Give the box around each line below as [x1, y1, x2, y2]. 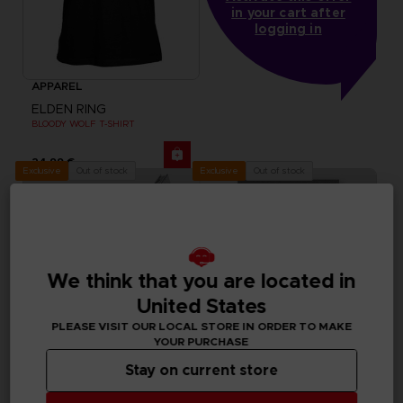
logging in [255, 20, 322, 37]
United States [137, 293, 266, 318]
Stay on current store [125, 361, 278, 380]
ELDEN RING [31, 100, 106, 117]
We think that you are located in [47, 268, 356, 293]
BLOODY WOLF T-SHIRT [31, 117, 135, 130]
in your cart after [231, 4, 345, 21]
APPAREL [31, 78, 82, 93]
